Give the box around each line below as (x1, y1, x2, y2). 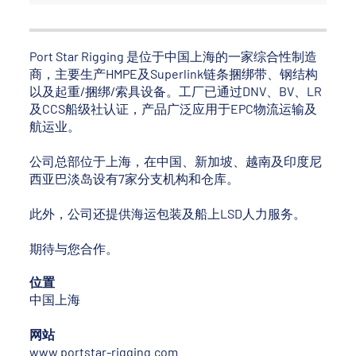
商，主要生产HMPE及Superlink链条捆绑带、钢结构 (29, 66, 319, 82)
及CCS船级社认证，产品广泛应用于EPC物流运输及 (29, 101, 318, 117)
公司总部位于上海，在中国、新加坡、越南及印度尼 (29, 153, 323, 169)
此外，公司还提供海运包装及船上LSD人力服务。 (29, 206, 307, 222)
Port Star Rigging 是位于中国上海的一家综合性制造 (29, 48, 318, 64)
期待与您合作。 (29, 241, 119, 257)
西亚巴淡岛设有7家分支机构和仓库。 (29, 171, 240, 187)
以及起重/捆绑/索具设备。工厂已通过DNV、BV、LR (29, 83, 323, 99)
